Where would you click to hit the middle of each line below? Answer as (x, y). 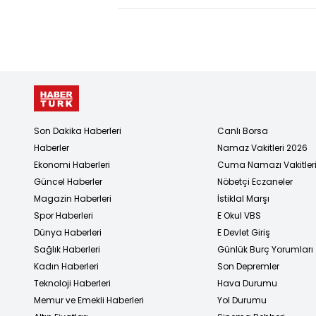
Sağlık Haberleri (67, 249)
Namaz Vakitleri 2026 (262, 147)
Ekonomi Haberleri (72, 164)
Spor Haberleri (63, 215)
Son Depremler (248, 266)
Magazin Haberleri (73, 198)
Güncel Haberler (68, 181)
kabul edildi (180, 21)
